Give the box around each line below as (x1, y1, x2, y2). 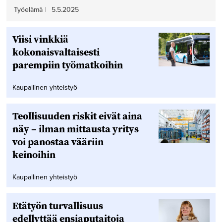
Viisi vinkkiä (12, 32, 68, 46)
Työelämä (13, 5, 43, 14)
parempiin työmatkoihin (12, 57, 123, 72)
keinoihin (12, 147, 55, 162)
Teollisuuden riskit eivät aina (12, 109, 142, 123)
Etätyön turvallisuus (12, 198, 103, 213)
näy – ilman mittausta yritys (12, 121, 139, 136)
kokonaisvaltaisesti (12, 45, 100, 59)
